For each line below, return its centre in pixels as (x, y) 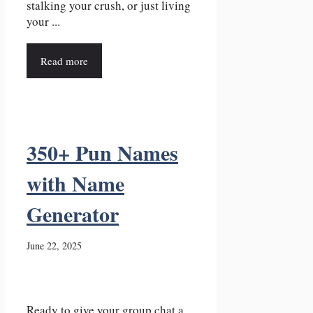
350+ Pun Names (102, 153)
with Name (75, 183)
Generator (73, 214)
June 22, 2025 (54, 246)
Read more (64, 60)
